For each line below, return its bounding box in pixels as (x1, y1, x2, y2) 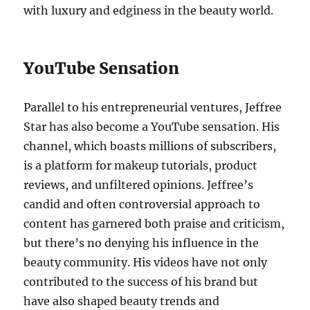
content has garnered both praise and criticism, (24, 217, 285, 231)
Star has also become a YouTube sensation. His (24, 120, 280, 134)
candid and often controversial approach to (24, 197, 261, 212)
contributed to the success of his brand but (24, 275, 259, 289)
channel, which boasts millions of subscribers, (24, 139, 277, 154)
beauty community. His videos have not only (24, 255, 268, 270)
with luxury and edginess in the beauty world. (24, 3, 274, 18)
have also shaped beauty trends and (24, 294, 220, 309)
